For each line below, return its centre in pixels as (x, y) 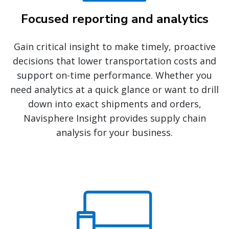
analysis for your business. (114, 133)
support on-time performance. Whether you (114, 75)
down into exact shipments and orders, (114, 104)
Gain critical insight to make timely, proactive (114, 47)
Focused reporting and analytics (114, 19)
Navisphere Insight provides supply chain (114, 118)
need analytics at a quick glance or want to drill (114, 90)
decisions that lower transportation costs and (114, 61)
